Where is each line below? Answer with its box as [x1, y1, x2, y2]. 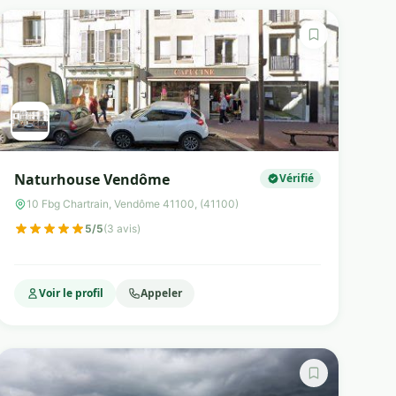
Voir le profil [38, 286, 103, 301]
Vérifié [278, 171, 314, 186]
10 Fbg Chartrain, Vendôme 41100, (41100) [26, 197, 239, 210]
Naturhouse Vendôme [13, 170, 170, 189]
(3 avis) [103, 222, 141, 235]
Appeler [140, 286, 182, 301]
